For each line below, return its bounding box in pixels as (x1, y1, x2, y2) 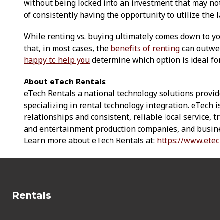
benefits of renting (110, 42, 180, 54)
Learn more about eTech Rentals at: (24, 135, 157, 146)
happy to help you (24, 54, 90, 65)
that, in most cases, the (24, 42, 110, 54)
